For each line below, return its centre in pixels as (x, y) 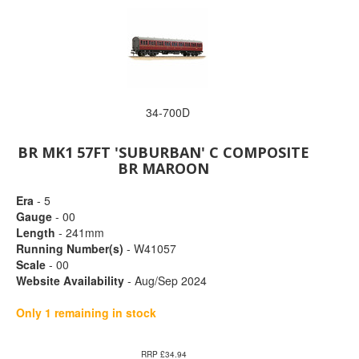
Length (36, 232)
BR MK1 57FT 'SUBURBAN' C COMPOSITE (164, 152)
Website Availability (70, 280)
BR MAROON (164, 168)
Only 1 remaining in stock (86, 313)
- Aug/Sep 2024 (165, 280)
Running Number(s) (70, 248)
